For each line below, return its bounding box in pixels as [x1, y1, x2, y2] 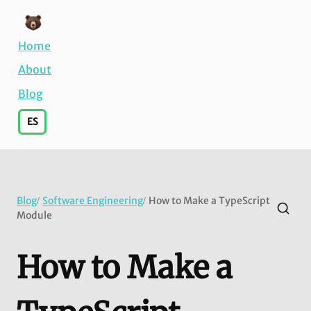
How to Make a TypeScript [149, 194, 270, 207]
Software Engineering [42, 194, 143, 207]
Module [17, 208, 52, 221]
